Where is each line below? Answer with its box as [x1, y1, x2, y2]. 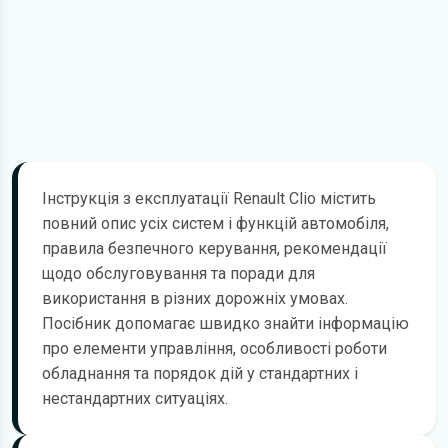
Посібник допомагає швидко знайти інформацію [42, 313, 409, 333]
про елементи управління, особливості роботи [42, 338, 387, 358]
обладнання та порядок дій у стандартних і [42, 363, 358, 383]
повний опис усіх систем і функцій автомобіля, [42, 213, 389, 233]
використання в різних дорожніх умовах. [42, 288, 348, 308]
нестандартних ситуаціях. [42, 388, 228, 408]
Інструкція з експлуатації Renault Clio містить [42, 188, 376, 208]
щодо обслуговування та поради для [42, 263, 315, 283]
